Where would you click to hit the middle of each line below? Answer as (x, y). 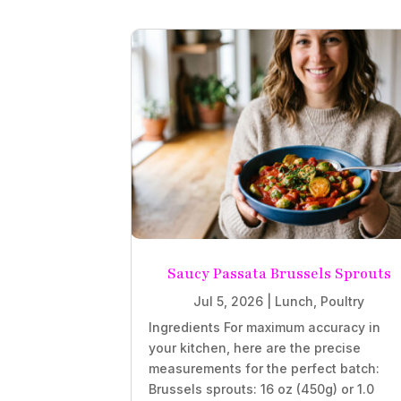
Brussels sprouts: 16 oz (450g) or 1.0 (262, 388)
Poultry (342, 301)
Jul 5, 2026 (228, 301)
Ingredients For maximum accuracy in (265, 327)
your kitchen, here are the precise (255, 347)
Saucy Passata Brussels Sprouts (279, 273)
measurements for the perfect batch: (264, 368)
